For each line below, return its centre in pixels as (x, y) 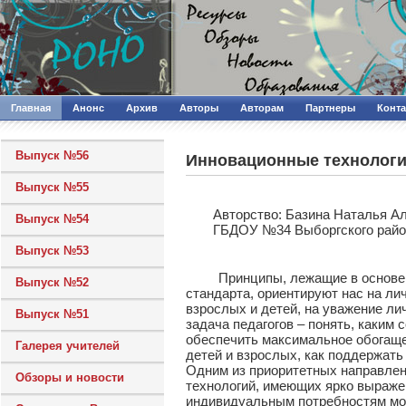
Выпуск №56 (52, 155)
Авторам (262, 108)
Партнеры (330, 108)
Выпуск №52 (52, 282)
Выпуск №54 (52, 219)
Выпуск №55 (52, 187)
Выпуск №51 (52, 314)
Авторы (199, 108)
